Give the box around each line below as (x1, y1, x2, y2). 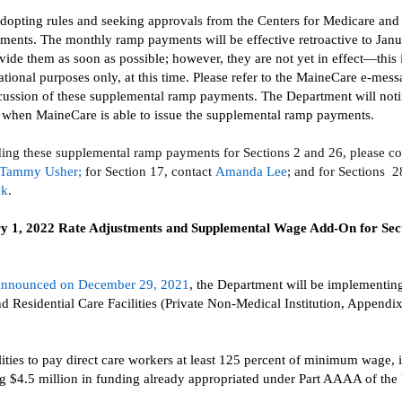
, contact (164, 164, 212, 179)
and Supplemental (166, 221, 270, 235)
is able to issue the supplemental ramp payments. (100, 108, 374, 122)
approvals (148, 13, 203, 28)
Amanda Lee (215, 164, 287, 179)
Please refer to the (193, 70, 293, 84)
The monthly (40, 32, 112, 47)
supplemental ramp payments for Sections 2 (56, 145, 301, 160)
